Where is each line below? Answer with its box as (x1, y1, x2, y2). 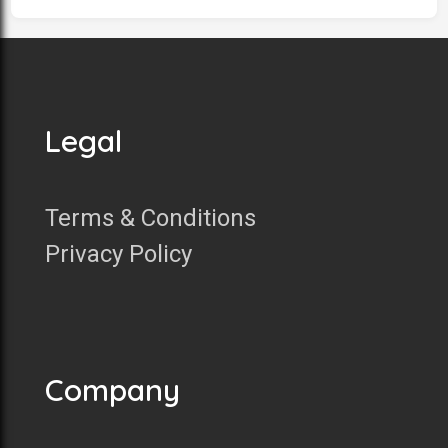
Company (45, 370, 180, 409)
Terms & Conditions (45, 203, 256, 232)
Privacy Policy (45, 239, 192, 268)
